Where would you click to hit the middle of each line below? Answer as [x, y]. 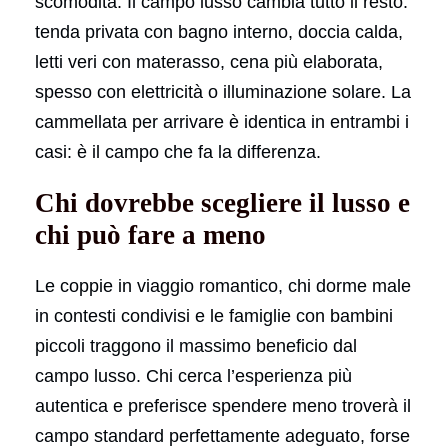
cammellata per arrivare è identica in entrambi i [222, 121]
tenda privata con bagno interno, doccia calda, [219, 31]
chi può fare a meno [150, 234]
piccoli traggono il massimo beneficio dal [196, 345]
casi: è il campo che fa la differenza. [178, 151]
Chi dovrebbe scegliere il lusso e [222, 202]
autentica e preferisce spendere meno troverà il [223, 405]
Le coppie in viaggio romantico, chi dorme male [223, 285]
